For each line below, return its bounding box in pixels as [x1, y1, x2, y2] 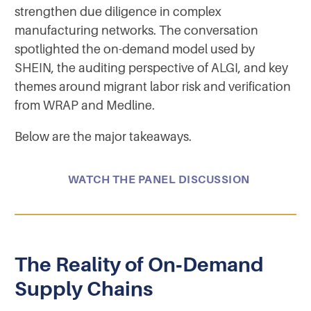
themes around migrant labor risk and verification [15, 79, 291, 94]
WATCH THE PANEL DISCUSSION [67, 174, 250, 186]
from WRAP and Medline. [15, 98, 155, 112]
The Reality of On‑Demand [15, 253, 264, 276]
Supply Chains [15, 277, 153, 300]
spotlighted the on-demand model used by [15, 42, 255, 56]
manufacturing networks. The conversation [15, 23, 258, 37]
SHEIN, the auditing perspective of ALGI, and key [15, 60, 288, 75]
